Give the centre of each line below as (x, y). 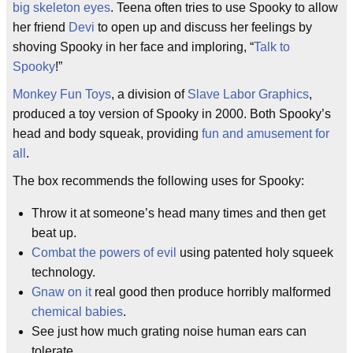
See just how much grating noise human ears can (169, 331)
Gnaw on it (61, 292)
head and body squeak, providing (107, 134)
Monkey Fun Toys (62, 94)
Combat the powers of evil (104, 253)
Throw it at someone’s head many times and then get (178, 213)
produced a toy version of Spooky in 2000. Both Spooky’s (172, 114)
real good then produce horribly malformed (211, 292)
